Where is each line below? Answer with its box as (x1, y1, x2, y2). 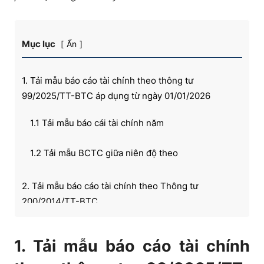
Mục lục (22, 38, 55, 49)
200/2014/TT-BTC (22, 196, 98, 207)
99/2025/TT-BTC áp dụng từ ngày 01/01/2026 (22, 90, 210, 101)
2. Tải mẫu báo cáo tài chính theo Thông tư (22, 180, 198, 192)
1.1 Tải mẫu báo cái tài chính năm (30, 117, 164, 128)
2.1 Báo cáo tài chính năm (30, 223, 134, 234)
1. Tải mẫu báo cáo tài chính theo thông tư (22, 75, 193, 86)
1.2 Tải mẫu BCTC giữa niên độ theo (30, 147, 178, 159)
